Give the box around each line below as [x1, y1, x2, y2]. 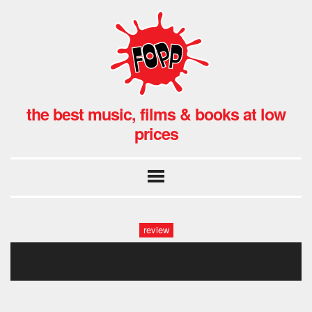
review [143, 223, 169, 237]
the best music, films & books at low [26, 102, 286, 125]
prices [134, 121, 178, 145]
